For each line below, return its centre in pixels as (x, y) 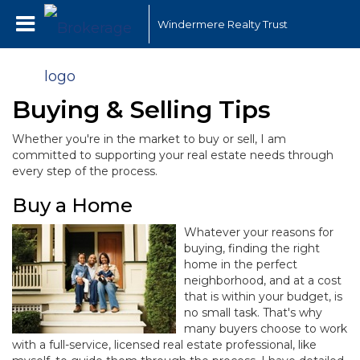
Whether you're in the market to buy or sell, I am (149, 139)
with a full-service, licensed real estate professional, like (164, 345)
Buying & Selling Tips (141, 110)
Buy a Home (72, 205)
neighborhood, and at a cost (263, 280)
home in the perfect (241, 264)
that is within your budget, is (263, 297)
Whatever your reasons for (259, 232)
